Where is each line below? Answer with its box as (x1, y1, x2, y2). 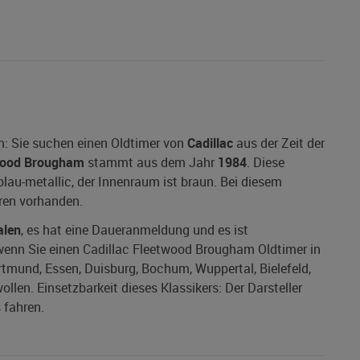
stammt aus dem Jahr (84, 153, 218, 172)
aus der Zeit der (233, 134, 325, 153)
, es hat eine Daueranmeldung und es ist (21, 221, 248, 239)
